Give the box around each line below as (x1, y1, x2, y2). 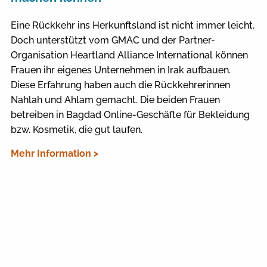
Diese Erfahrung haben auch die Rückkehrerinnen (10, 79, 230, 91)
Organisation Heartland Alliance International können (10, 49, 248, 61)
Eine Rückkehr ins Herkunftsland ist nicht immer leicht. (10, 19, 254, 31)
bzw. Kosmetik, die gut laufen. (10, 123, 142, 135)
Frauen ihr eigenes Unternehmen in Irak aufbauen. (10, 64, 231, 76)
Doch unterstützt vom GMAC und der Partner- (10, 34, 215, 46)
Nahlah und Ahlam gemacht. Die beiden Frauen (10, 94, 220, 105)
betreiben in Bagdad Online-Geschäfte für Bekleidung (10, 108, 250, 120)
